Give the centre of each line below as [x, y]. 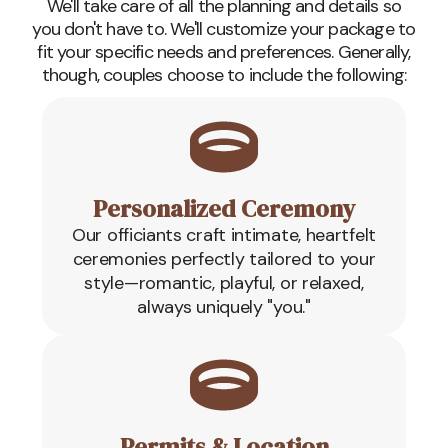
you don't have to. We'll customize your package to [224, 28]
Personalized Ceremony [224, 208]
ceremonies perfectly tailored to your [224, 258]
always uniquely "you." [224, 306]
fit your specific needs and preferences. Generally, [224, 51]
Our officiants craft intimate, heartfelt [224, 234]
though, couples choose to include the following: [224, 74]
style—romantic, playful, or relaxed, [224, 282]
